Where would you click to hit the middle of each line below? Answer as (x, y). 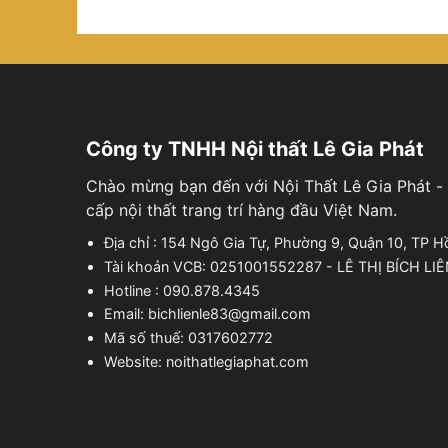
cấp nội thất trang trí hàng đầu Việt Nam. (241, 210)
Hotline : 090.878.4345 (182, 290)
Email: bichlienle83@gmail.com (208, 314)
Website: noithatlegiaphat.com (207, 362)
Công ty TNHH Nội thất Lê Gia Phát (254, 149)
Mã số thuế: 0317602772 (189, 338)
